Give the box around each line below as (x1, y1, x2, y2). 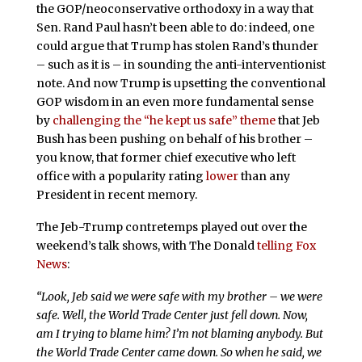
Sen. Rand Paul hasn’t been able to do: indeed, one (36, 20, 314, 35)
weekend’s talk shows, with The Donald (36, 238, 257, 253)
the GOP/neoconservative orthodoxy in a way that (36, 2, 314, 16)
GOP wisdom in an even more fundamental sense (36, 95, 314, 109)
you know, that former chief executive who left (36, 150, 296, 165)
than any (238, 169, 290, 183)
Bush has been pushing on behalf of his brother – (36, 132, 313, 146)
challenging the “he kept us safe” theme (52, 113, 276, 128)
